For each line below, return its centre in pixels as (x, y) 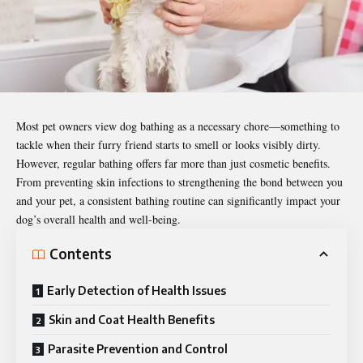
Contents (81, 254)
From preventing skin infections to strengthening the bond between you (179, 181)
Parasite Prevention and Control (138, 348)
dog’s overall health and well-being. (98, 219)
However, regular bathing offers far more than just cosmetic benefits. (173, 163)
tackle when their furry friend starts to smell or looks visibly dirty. (169, 144)
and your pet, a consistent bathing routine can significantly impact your (178, 200)
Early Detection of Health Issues (137, 290)
